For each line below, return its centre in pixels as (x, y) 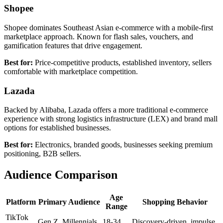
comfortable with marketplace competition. (71, 71)
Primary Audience (69, 202)
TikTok (17, 218)
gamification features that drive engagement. (73, 45)
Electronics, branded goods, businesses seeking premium (123, 145)
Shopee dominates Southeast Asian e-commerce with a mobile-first (109, 27)
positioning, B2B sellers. (43, 154)
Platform (21, 202)
